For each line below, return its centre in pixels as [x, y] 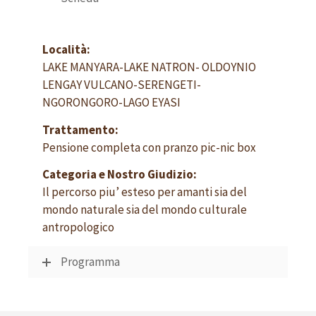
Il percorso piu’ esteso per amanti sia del [145, 192]
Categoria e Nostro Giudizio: [120, 175]
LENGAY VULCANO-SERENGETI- [122, 85]
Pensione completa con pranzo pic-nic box [149, 147]
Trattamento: [80, 129]
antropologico [78, 227]
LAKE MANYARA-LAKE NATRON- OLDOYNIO [149, 67]
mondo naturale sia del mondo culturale [145, 210]
